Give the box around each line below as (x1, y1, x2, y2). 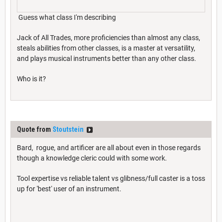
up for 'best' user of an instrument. (17, 184, 121, 193)
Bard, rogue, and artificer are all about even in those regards (17, 143, 201, 152)
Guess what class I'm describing (17, 13, 116, 21)
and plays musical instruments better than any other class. (17, 54, 196, 62)
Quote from (17, 125, 53, 133)
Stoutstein (53, 125, 84, 133)
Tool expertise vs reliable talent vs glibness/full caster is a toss (17, 174, 205, 182)
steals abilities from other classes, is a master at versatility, (17, 44, 195, 52)
